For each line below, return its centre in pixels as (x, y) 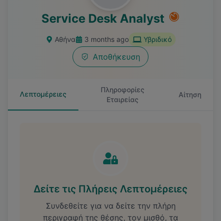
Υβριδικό (157, 39)
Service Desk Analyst (103, 18)
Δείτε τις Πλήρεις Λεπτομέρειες (110, 189)
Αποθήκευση (116, 57)
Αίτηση (190, 94)
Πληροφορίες (123, 90)
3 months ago (106, 39)
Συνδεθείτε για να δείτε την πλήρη (110, 206)
